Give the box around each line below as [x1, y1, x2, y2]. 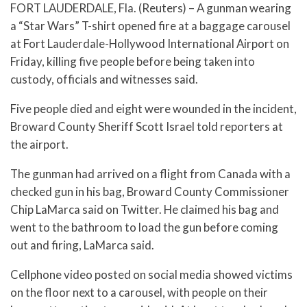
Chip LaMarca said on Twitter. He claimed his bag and [10, 201, 279, 217]
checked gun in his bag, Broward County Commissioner [10, 184, 289, 199]
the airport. [10, 136, 69, 151]
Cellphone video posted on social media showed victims [10, 267, 293, 282]
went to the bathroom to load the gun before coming [10, 219, 278, 234]
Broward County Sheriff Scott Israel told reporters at [10, 119, 283, 134]
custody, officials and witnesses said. [10, 72, 198, 87]
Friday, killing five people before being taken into [10, 54, 255, 69]
